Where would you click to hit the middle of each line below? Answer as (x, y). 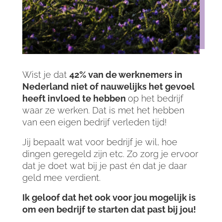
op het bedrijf (155, 99)
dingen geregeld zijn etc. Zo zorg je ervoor (110, 154)
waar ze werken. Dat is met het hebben (103, 111)
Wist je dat (46, 75)
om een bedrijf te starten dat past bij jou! (110, 210)
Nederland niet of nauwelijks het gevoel (108, 87)
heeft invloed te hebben (75, 99)
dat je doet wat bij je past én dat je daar (104, 166)
